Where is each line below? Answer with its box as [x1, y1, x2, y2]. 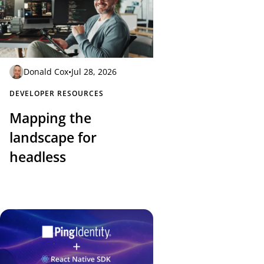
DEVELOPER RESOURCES [9, 88, 104, 98]
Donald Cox [24, 66, 68, 78]
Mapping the [9, 108, 91, 127]
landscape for [9, 128, 97, 147]
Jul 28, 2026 [71, 66, 117, 78]
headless [9, 147, 66, 166]
